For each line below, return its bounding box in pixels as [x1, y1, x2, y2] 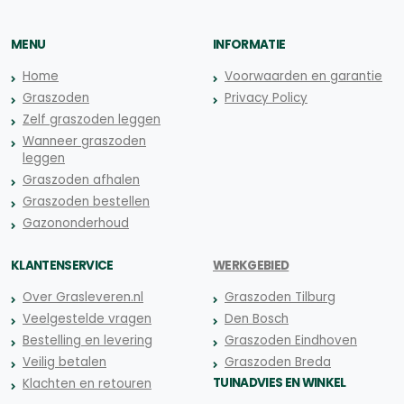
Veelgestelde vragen [23, 309, 151, 327]
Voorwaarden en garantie [225, 67, 382, 85]
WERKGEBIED [213, 256, 289, 274]
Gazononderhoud [23, 214, 129, 232]
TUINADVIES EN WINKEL [213, 373, 346, 391]
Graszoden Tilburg [225, 288, 335, 306]
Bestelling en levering [23, 331, 152, 349]
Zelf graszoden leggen [23, 110, 161, 128]
